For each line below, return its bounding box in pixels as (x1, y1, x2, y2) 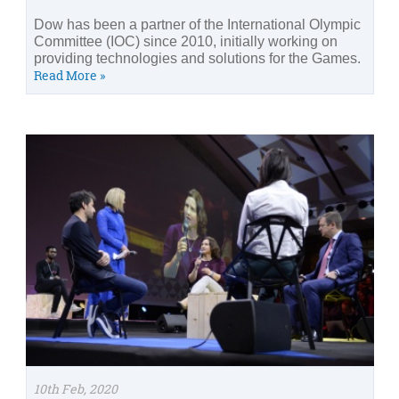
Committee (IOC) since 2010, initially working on (34, 33, 338, 49)
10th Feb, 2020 (34, 379, 118, 397)
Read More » (34, 66, 105, 84)
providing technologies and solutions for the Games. (34, 50, 361, 66)
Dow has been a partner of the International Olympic (34, 16, 361, 32)
